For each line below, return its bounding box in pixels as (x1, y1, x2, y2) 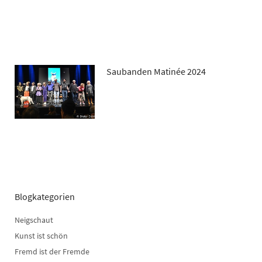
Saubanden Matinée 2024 (106, 65, 206, 78)
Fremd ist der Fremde (15, 246, 89, 257)
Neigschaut (15, 215, 53, 226)
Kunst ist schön (15, 230, 68, 242)
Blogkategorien (15, 191, 75, 203)
